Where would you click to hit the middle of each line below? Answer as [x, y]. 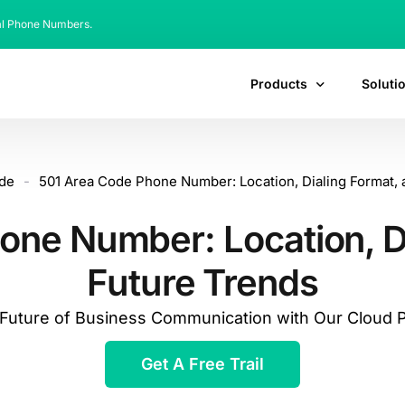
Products [279, 84]
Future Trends [202, 283]
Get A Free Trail [202, 364]
